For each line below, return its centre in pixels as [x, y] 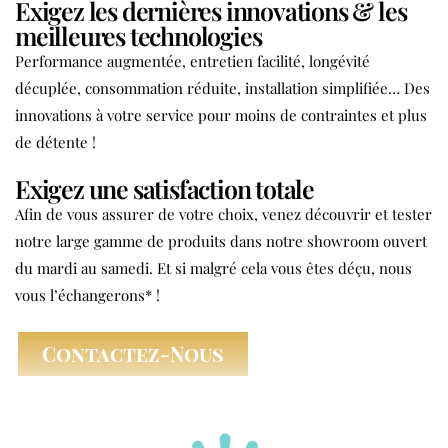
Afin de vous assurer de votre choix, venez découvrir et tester [223, 213]
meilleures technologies [138, 35]
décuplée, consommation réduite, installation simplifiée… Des [222, 87]
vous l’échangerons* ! [87, 294]
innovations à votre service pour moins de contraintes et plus [221, 114]
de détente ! [55, 141]
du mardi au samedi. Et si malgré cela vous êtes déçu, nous [213, 267]
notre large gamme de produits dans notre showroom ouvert [221, 240]
